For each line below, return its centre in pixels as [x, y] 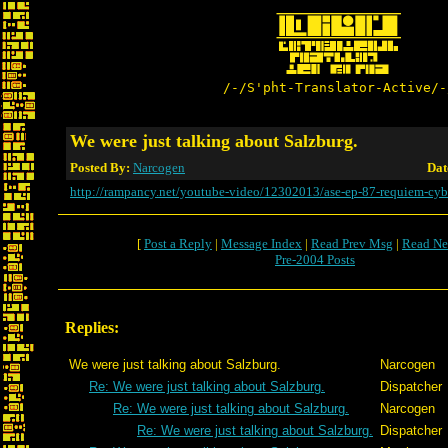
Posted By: [101, 167]
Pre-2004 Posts [315, 259]
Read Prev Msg [352, 243]
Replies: [92, 327]
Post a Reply [178, 243]
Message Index [261, 243]
